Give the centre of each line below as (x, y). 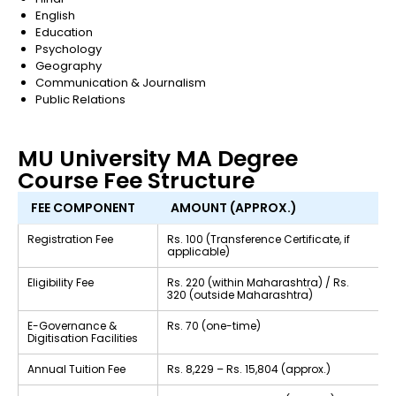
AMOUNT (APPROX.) (234, 207)
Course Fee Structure (136, 180)
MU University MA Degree (158, 158)
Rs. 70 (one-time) (214, 325)
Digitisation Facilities (83, 338)
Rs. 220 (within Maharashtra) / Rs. (258, 282)
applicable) (198, 251)
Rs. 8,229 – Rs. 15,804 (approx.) (249, 369)
